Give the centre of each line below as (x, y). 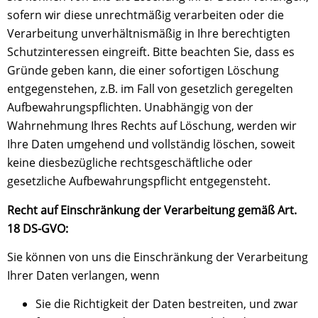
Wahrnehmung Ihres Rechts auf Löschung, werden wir (152, 126)
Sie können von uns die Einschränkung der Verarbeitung (158, 257)
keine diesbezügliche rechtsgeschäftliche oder (130, 163)
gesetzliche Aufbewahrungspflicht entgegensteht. (139, 181)
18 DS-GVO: (38, 228)
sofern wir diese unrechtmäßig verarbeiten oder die (146, 15)
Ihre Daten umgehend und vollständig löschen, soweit (151, 144)
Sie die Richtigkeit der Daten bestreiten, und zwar (167, 304)
